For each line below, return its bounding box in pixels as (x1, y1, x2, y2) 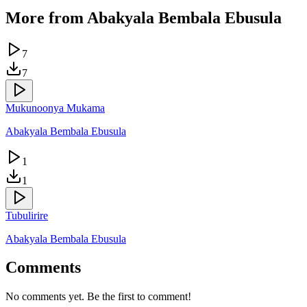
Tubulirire (5, 209, 48, 221)
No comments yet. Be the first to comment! (5, 291, 191, 303)
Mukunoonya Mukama (5, 101, 105, 114)
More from (5, 8, 87, 27)
